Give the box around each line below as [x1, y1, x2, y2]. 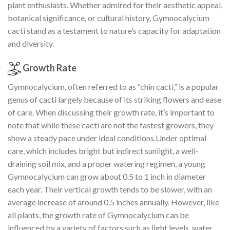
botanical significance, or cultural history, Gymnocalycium [8, 13, 209, 23]
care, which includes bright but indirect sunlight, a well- [8, 146, 199, 156]
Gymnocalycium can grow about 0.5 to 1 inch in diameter [8, 171, 206, 182]
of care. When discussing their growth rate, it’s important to [8, 107, 215, 118]
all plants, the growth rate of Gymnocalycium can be [8, 210, 189, 220]
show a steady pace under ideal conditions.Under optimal [8, 133, 206, 143]
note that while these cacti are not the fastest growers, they [8, 120, 214, 130]
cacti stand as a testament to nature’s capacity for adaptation [8, 26, 221, 36]
